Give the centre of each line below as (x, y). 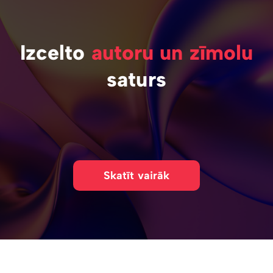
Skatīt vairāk (136, 175)
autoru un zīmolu (172, 53)
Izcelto (55, 53)
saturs (136, 80)
